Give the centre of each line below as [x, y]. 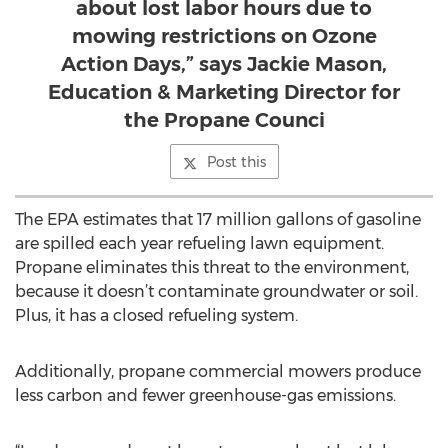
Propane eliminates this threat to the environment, [212, 267]
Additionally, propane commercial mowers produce [218, 371]
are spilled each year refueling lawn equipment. [199, 243]
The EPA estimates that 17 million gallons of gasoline [218, 219]
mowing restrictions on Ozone [224, 36]
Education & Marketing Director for [224, 92]
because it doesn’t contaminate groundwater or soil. [216, 291]
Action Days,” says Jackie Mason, [224, 64]
